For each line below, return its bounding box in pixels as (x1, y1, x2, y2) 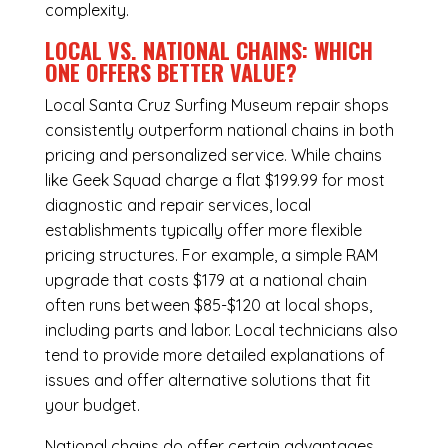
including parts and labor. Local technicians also (44, 320, 398, 341)
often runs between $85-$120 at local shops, (44, 295, 372, 316)
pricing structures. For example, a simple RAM (44, 245, 378, 266)
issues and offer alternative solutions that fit (44, 370, 371, 391)
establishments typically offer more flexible (44, 220, 362, 241)
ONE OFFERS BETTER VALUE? (44, 56, 297, 89)
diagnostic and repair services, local (44, 195, 311, 216)
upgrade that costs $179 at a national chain (44, 270, 367, 291)
